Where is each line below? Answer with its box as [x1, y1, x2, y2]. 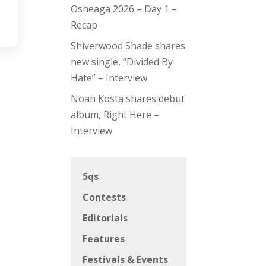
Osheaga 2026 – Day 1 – [71, 2, 178, 16]
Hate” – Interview [71, 71, 148, 85]
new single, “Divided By [71, 55, 173, 69]
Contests [83, 191, 126, 204]
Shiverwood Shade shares [71, 39, 186, 53]
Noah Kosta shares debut [71, 92, 185, 106]
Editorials [83, 211, 128, 225]
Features [83, 232, 125, 246]
